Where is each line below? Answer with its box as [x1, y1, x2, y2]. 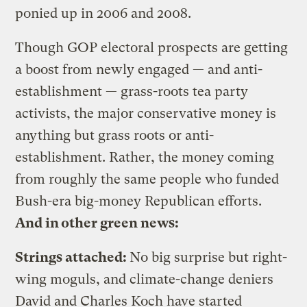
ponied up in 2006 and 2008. [15, 5, 192, 21]
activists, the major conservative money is [15, 105, 277, 121]
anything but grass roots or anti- [15, 127, 214, 143]
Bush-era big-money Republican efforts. [15, 193, 262, 209]
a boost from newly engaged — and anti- [15, 61, 263, 77]
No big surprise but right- [130, 249, 288, 265]
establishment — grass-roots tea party [15, 83, 249, 99]
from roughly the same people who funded [15, 171, 280, 187]
